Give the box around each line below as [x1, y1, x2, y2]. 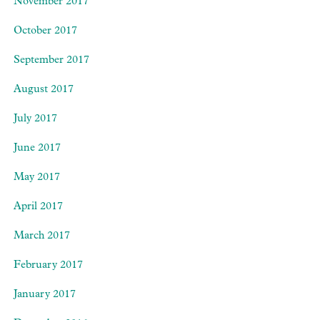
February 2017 [14, 260, 83, 271]
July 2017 [14, 114, 57, 125]
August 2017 [14, 84, 74, 96]
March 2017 [14, 231, 70, 242]
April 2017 [14, 201, 63, 213]
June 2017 [14, 143, 61, 154]
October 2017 [14, 26, 77, 37]
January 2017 [14, 289, 76, 301]
